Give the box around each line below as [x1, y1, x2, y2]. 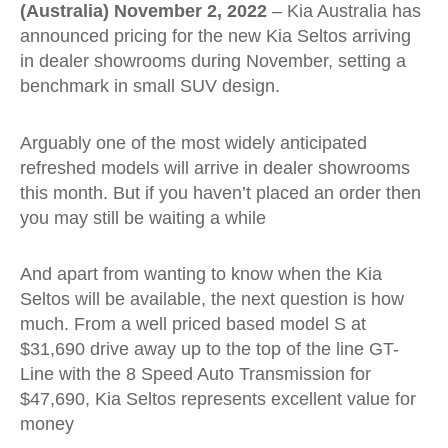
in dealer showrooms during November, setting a [20, 51, 406, 71]
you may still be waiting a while [20, 207, 266, 228]
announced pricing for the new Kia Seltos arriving [20, 26, 411, 46]
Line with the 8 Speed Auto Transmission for [20, 364, 371, 384]
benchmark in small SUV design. [20, 76, 280, 96]
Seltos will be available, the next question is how [20, 289, 404, 309]
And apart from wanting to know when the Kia [20, 264, 382, 284]
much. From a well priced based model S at [20, 314, 366, 334]
